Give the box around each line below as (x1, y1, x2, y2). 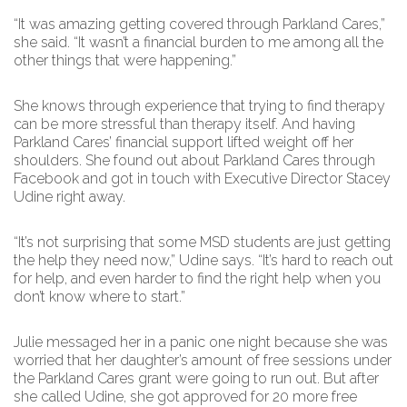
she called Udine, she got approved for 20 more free (14, 388, 357, 405)
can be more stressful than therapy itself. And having (14, 115, 355, 133)
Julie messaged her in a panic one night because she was (14, 333, 388, 351)
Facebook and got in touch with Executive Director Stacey (14, 170, 391, 187)
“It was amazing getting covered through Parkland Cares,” (14, 15, 385, 33)
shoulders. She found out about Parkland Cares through (14, 152, 375, 169)
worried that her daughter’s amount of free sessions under (14, 352, 392, 369)
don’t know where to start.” (14, 288, 185, 305)
